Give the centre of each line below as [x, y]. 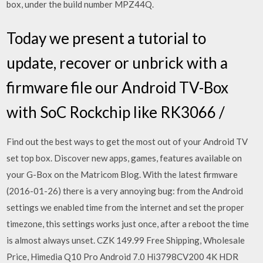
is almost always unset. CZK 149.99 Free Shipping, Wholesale [126, 240]
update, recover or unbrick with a [117, 63]
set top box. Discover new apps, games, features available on [124, 158]
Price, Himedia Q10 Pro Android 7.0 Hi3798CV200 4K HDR [123, 256]
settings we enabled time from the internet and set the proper [126, 207]
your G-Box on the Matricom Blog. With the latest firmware [122, 174]
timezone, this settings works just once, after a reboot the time [128, 223]
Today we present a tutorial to [107, 38]
